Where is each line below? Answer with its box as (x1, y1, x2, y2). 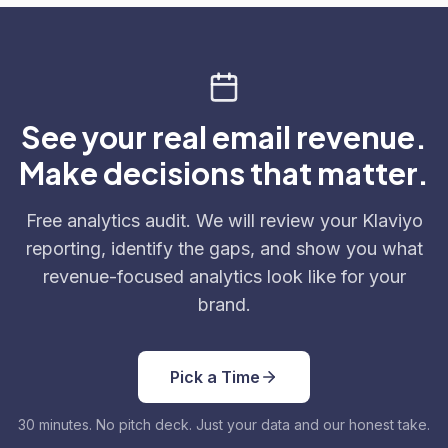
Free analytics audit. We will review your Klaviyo (25, 210, 423, 231)
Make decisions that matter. (19, 154, 429, 192)
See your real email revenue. (21, 118, 427, 156)
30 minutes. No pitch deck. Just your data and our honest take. (18, 416, 430, 433)
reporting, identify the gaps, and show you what (25, 238, 423, 259)
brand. (197, 294, 251, 315)
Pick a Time (170, 367, 260, 387)
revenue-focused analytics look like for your (42, 266, 406, 287)
